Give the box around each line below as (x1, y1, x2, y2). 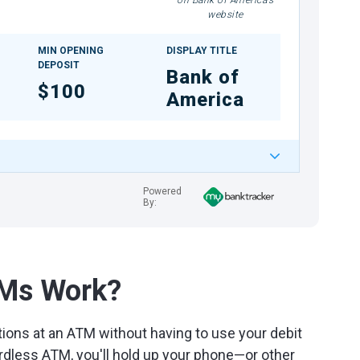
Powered (142, 186, 182, 197)
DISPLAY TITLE (166, 45, 237, 56)
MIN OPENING (38, 45, 104, 56)
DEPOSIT (38, 59, 80, 71)
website (207, 9, 243, 20)
